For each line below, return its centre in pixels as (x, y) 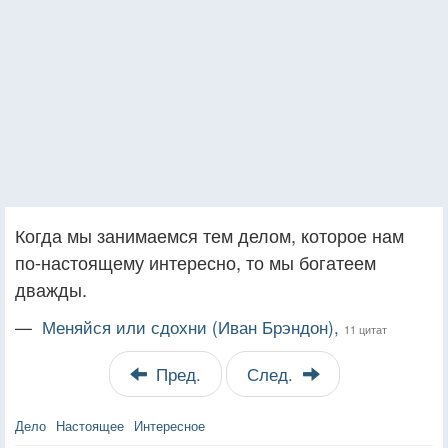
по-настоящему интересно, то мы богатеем (195, 261)
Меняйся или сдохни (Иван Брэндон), (193, 326)
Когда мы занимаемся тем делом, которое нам (209, 234)
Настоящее (90, 425)
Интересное (169, 425)
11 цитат (365, 328)
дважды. (51, 288)
